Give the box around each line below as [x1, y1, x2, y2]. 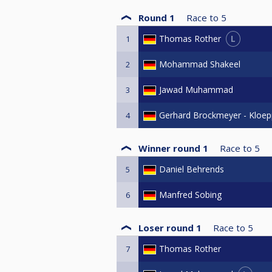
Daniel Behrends [159, 163, 224, 175]
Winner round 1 [138, 141, 208, 154]
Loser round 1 [138, 221, 202, 234]
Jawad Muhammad [159, 83, 233, 95]
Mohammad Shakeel [159, 58, 240, 70]
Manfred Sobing [159, 188, 222, 200]
